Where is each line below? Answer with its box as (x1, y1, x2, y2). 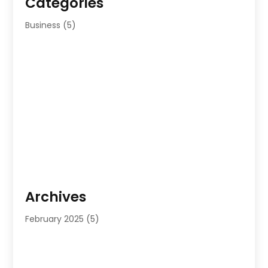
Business (25, 19, 61, 32)
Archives (25, 187, 87, 207)
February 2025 (25, 213, 84, 226)
